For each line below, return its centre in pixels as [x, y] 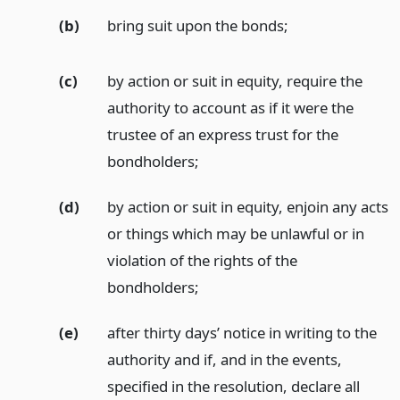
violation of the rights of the [202, 261]
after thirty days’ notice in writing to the [242, 332]
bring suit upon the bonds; [197, 25]
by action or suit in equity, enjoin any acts [247, 207]
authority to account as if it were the [230, 108]
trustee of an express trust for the [222, 135]
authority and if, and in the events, [224, 359]
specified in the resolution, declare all [233, 386]
